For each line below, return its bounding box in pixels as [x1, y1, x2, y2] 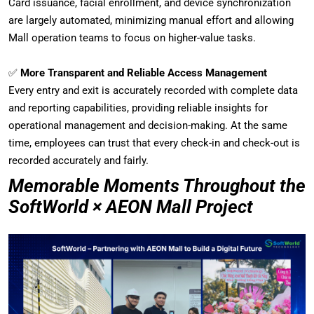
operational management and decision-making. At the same [8, 119, 287, 132]
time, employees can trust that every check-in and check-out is [8, 137, 300, 149]
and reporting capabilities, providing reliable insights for [8, 102, 268, 114]
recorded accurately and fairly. [8, 154, 149, 167]
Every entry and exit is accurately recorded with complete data [8, 84, 298, 97]
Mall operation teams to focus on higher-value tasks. [8, 32, 256, 44]
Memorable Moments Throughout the [8, 175, 306, 196]
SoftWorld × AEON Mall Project [8, 196, 253, 217]
